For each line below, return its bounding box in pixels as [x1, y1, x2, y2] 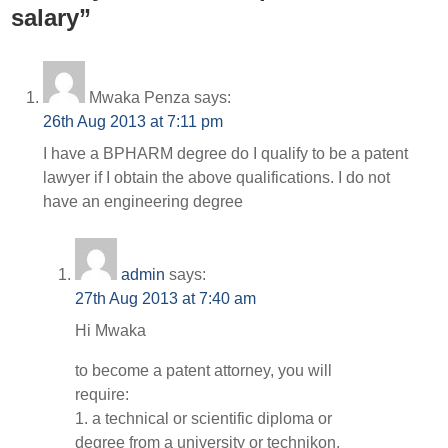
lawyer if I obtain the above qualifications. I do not [43, 169, 391, 186]
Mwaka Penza [89, 89, 191, 106]
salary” [11, 4, 92, 31]
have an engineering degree [43, 193, 244, 210]
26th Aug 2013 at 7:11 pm [43, 113, 224, 130]
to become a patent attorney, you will [75, 362, 333, 379]
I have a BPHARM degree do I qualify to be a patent [43, 145, 409, 162]
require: [75, 386, 130, 403]
